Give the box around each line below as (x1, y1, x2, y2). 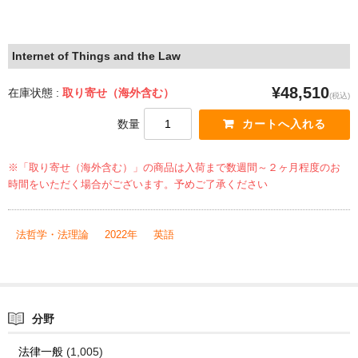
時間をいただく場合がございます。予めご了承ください (8, 179, 268, 191)
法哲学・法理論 (16, 229, 89, 241)
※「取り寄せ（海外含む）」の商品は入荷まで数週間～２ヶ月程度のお (8, 162, 340, 174)
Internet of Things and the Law (12, 50, 181, 63)
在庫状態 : (8, 86, 62, 100)
